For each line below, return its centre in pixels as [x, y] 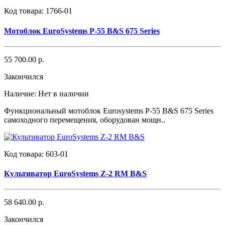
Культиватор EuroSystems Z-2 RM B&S [75, 174]
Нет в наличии [64, 93]
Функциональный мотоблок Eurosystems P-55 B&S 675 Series [109, 110]
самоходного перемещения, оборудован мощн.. [85, 120]
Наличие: [21, 93]
